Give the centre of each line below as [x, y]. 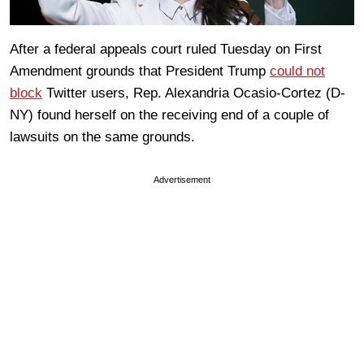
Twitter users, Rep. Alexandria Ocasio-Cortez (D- [194, 93]
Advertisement [182, 179]
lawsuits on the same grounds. [102, 136]
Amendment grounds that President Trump [140, 71]
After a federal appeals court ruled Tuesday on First [166, 49]
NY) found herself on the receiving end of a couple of [169, 115]
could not [297, 71]
